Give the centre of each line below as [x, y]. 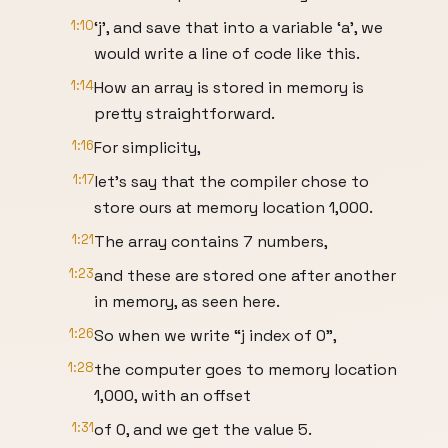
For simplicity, [147, 147]
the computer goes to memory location [245, 369]
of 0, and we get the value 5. [203, 429]
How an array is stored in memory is [229, 87]
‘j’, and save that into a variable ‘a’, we [238, 27]
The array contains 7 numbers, [211, 241]
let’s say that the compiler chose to [231, 181]
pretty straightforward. [184, 113]
